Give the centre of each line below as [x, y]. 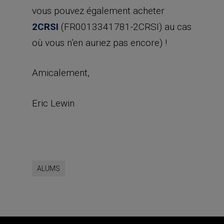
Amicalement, [61, 73]
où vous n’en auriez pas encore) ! [99, 42]
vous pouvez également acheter [98, 10]
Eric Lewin [53, 103]
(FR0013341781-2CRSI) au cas [125, 26]
